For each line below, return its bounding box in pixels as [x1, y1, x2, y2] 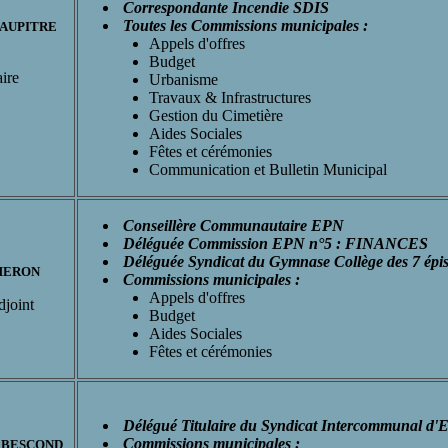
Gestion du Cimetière [149, 106, 283, 124]
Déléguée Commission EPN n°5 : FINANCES [119, 234, 428, 252]
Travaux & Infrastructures [149, 88, 311, 106]
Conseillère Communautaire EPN [119, 216, 344, 234]
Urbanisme [149, 70, 218, 88]
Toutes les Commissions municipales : [119, 16, 368, 34]
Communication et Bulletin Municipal [149, 160, 387, 178]
